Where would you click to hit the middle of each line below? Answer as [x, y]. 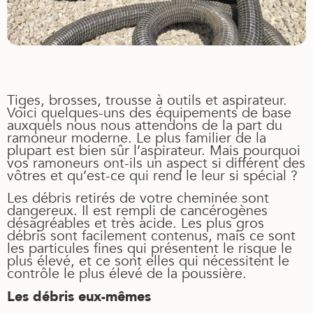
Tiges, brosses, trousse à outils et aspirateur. [147, 100]
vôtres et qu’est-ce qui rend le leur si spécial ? [152, 176]
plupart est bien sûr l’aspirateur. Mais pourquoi [154, 151]
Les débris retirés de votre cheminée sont [138, 198]
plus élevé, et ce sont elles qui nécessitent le [148, 261]
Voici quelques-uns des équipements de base [149, 113]
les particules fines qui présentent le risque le [150, 249]
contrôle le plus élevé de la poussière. [127, 274]
